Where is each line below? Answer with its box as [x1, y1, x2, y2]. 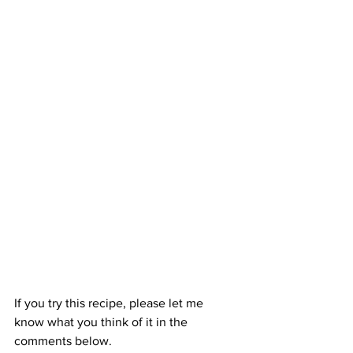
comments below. [14, 334, 112, 348]
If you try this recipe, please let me [14, 296, 206, 310]
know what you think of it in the [14, 315, 191, 329]
